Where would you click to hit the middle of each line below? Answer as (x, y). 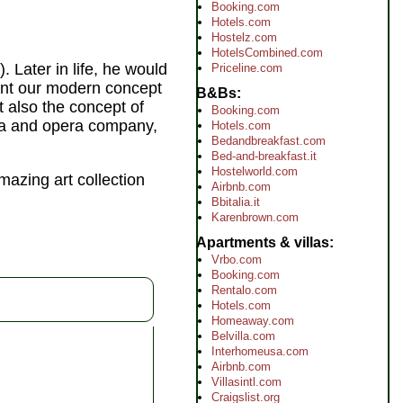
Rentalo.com (244, 290)
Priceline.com (247, 68)
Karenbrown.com (255, 217)
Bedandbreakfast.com (269, 141)
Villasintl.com (246, 382)
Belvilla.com (243, 336)
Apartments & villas (263, 242)
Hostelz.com (244, 37)
